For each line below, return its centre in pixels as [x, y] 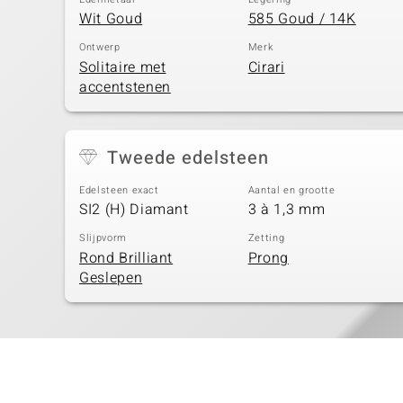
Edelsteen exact [119, 190]
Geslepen [111, 278]
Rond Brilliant [126, 258]
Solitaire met [123, 67]
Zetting [266, 238]
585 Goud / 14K [302, 19]
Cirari [266, 67]
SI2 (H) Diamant [134, 210]
